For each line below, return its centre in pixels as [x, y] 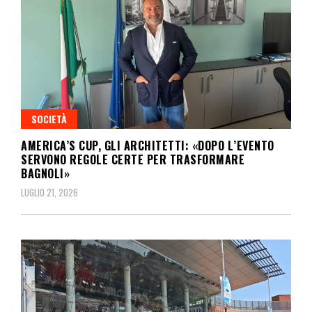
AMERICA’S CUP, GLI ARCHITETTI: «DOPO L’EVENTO [148, 145]
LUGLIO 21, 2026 [49, 192]
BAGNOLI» [45, 173]
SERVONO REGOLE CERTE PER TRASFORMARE [133, 159]
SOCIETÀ [49, 118]
